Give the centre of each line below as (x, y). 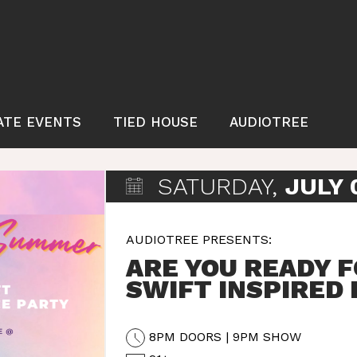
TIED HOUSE (155, 122)
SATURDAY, (218, 186)
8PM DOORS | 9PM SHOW (225, 337)
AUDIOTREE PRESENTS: (199, 239)
